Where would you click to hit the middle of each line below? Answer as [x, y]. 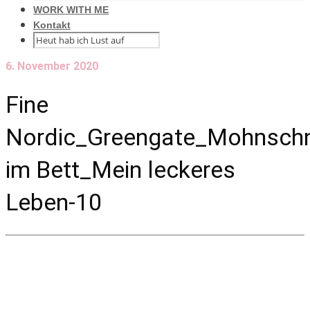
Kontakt [52, 25]
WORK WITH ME [71, 10]
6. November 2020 [52, 66]
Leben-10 [54, 202]
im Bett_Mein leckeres [120, 169]
